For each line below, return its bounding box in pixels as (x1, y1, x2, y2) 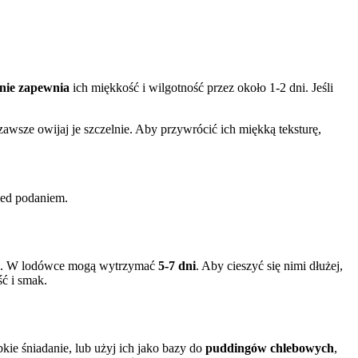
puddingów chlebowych (205, 340, 334, 355)
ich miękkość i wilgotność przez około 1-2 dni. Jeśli (70, 81, 333, 95)
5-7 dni (158, 259, 196, 273)
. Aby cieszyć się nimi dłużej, (196, 259, 343, 273)
